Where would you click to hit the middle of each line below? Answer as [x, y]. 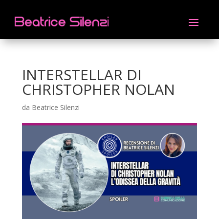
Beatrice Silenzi [55, 107]
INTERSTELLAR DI [81, 75]
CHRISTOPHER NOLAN [98, 89]
